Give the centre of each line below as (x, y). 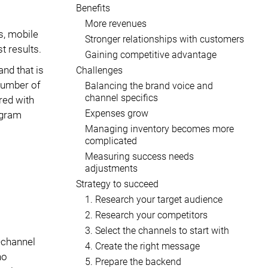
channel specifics (121, 98)
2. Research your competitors (146, 215)
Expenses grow (117, 113)
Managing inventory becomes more (159, 129)
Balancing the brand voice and (149, 86)
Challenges (99, 70)
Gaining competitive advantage (151, 55)
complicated (111, 141)
